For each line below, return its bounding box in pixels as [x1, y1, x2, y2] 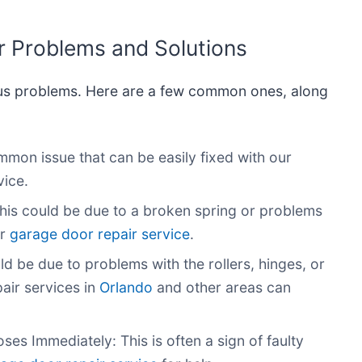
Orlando [95, 279, 153, 297]
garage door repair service [6, 225, 190, 243]
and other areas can [153, 279, 291, 297]
